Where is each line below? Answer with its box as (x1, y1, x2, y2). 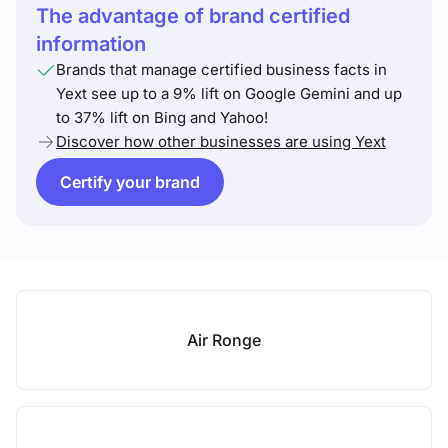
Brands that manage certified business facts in (56, 60, 387, 79)
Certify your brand (60, 172, 200, 192)
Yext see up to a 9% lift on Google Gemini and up (56, 84, 402, 103)
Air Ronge (187, 330, 261, 350)
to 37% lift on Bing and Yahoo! (56, 108, 268, 127)
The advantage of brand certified (36, 4, 350, 28)
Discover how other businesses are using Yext (56, 132, 386, 151)
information (36, 32, 146, 56)
